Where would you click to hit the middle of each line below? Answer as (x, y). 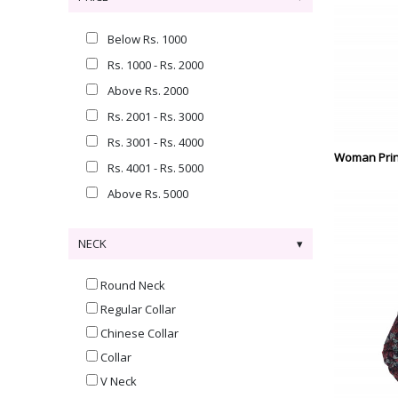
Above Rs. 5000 (148, 194)
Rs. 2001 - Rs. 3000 (155, 116)
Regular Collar (138, 309)
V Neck (119, 381)
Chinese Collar (139, 333)
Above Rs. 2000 (148, 91)
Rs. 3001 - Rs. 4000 (155, 142)
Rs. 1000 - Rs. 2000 (155, 65)
